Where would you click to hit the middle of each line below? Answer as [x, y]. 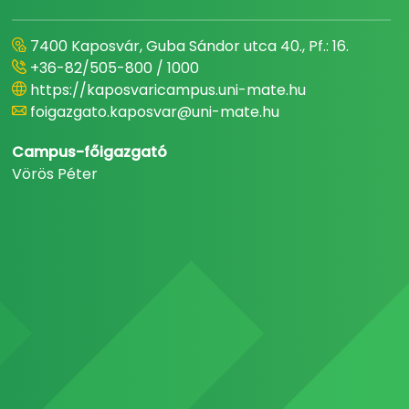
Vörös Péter [55, 174]
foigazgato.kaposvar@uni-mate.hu [155, 112]
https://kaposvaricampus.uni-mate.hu [168, 90]
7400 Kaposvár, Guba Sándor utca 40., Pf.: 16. [190, 46]
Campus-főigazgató [90, 152]
